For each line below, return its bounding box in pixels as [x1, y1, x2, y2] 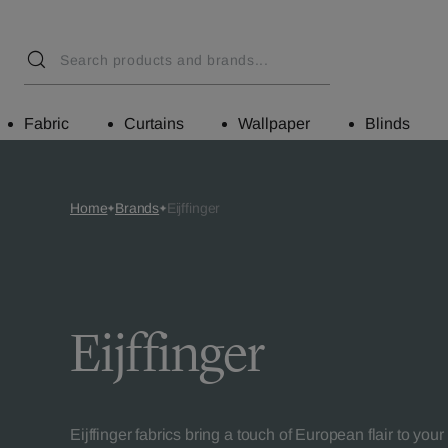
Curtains [123, 115, 184, 132]
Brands [114, 200, 160, 216]
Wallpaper [238, 115, 311, 132]
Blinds [364, 115, 410, 132]
